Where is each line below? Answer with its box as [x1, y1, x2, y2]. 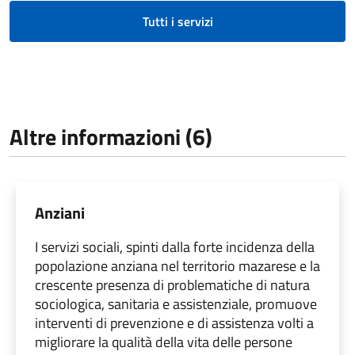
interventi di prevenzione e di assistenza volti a [35, 311, 314, 334]
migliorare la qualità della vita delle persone [35, 330, 292, 353]
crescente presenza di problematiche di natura [35, 273, 310, 296]
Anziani [35, 200, 85, 225]
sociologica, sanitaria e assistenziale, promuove [35, 292, 317, 315]
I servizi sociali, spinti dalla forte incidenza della [35, 235, 315, 258]
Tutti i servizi [142, 11, 213, 31]
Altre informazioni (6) [10, 119, 212, 154]
